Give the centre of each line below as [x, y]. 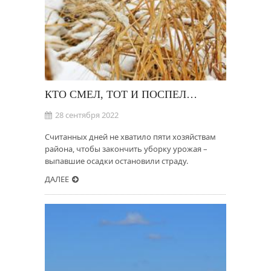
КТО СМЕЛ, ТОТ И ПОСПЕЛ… [121, 94]
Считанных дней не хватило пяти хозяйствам [130, 137]
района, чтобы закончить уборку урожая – [126, 149]
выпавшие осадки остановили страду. [116, 161]
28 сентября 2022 [87, 115]
